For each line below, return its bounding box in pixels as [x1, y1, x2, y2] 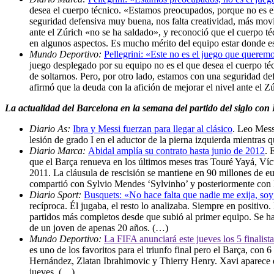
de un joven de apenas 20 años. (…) [29, 222, 168, 233]
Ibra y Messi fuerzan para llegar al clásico [73, 123, 232, 134]
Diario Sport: [29, 189, 84, 200]
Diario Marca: [29, 145, 88, 156]
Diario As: [29, 123, 73, 134]
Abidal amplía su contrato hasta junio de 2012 [88, 145, 265, 156]
